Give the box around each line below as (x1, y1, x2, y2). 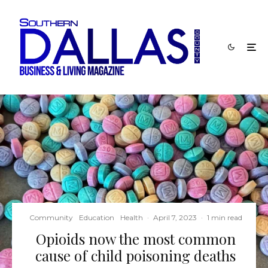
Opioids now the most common (35, 229, 236, 249)
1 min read (206, 213, 242, 223)
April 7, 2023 (153, 213, 197, 223)
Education (78, 213, 114, 223)
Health (120, 213, 143, 223)
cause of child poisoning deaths (35, 246, 236, 266)
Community (29, 213, 73, 223)
